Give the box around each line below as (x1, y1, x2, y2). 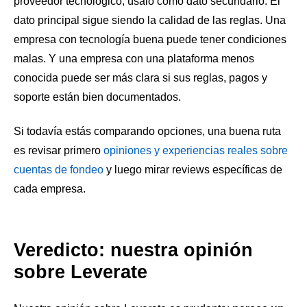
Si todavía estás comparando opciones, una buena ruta (14, 125, 281, 137)
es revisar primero (14, 144, 103, 156)
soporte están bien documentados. (14, 91, 181, 103)
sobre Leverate (14, 262, 147, 283)
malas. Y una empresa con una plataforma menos (14, 53, 254, 65)
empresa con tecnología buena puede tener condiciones (14, 34, 286, 46)
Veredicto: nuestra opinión (14, 240, 253, 261)
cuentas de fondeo (14, 163, 103, 175)
